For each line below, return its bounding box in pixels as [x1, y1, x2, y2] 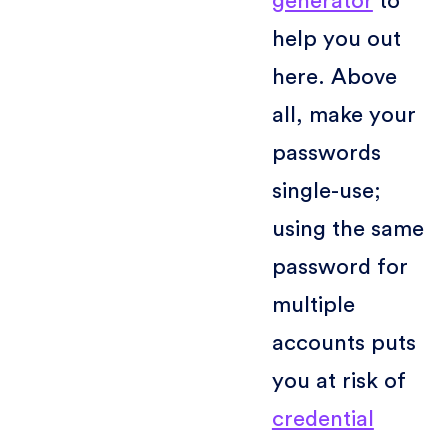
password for [271, 255, 408, 278]
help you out [271, 27, 401, 50]
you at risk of [271, 369, 406, 392]
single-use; [271, 179, 381, 202]
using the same [271, 217, 424, 240]
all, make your [271, 103, 416, 126]
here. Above [271, 65, 397, 88]
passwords [271, 141, 381, 164]
